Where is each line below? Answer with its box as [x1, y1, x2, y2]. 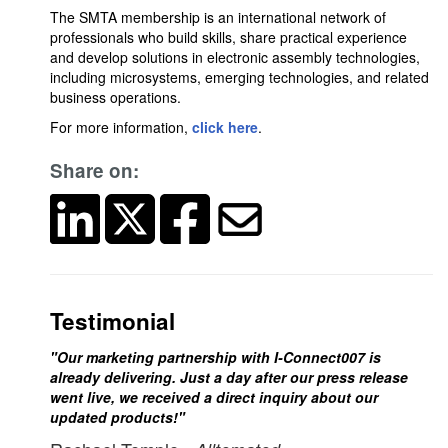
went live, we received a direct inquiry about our [50, 387, 378, 407]
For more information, [50, 117, 192, 137]
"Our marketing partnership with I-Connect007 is [50, 347, 381, 367]
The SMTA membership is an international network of [50, 7, 386, 27]
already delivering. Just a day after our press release [50, 367, 408, 387]
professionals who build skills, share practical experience [50, 27, 407, 47]
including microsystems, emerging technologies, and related [50, 67, 429, 87]
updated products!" [50, 407, 185, 427]
